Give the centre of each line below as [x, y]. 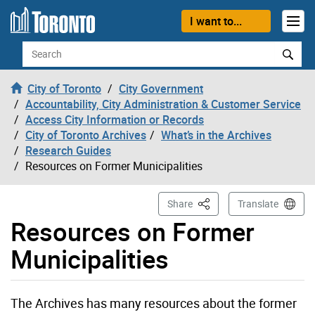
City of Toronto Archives [86, 135]
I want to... [216, 21]
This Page [218, 202]
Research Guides [68, 150]
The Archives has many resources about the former [154, 303]
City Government [161, 88]
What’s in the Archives [216, 135]
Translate [258, 203]
